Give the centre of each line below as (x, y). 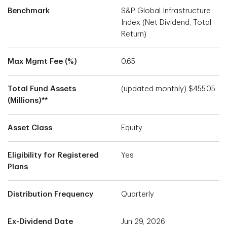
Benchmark (29, 11)
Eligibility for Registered (53, 155)
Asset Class (30, 128)
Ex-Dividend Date (40, 221)
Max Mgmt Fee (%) (42, 61)
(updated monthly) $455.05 (168, 89)
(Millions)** (28, 100)
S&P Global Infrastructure (166, 11)
